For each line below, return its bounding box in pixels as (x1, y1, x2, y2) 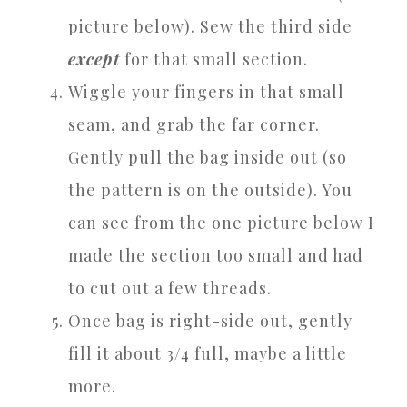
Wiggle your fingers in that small (68, 80, 344, 103)
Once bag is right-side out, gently (68, 309, 352, 332)
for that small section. (120, 47, 308, 70)
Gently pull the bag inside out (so (68, 145, 347, 168)
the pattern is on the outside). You (68, 178, 352, 201)
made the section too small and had (68, 243, 363, 266)
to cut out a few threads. (68, 276, 272, 299)
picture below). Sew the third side (68, 15, 352, 37)
